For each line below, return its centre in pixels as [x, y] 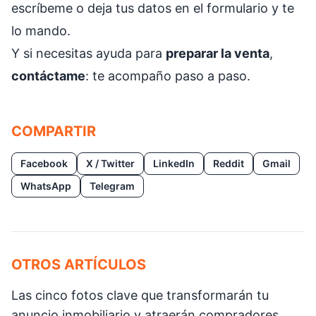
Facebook [44, 163]
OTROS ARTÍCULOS [79, 265]
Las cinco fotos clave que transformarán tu [140, 295]
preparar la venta [218, 53]
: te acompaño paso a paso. [168, 76]
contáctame [48, 76]
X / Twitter [110, 163]
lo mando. [41, 31]
